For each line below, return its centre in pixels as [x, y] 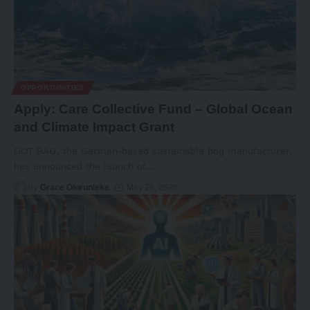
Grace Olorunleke [75, 188]
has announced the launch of [80, 166]
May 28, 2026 [152, 188]
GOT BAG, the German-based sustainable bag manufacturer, [153, 151]
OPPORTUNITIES [53, 88]
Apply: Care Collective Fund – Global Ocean [153, 109]
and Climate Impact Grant [94, 127]
